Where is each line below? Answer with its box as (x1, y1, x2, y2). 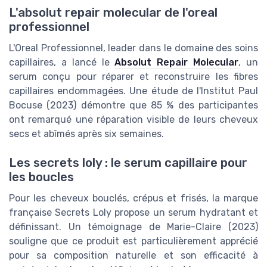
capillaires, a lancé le (9, 57, 115, 68)
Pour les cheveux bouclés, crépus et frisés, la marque (9, 193, 258, 204)
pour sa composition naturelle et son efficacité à (9, 250, 258, 262)
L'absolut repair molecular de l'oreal (9, 5, 218, 20)
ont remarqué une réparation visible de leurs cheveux (9, 114, 258, 125)
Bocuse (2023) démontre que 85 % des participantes (9, 100, 258, 111)
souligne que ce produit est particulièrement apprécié (9, 235, 258, 247)
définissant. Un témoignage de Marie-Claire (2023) (9, 221, 258, 233)
